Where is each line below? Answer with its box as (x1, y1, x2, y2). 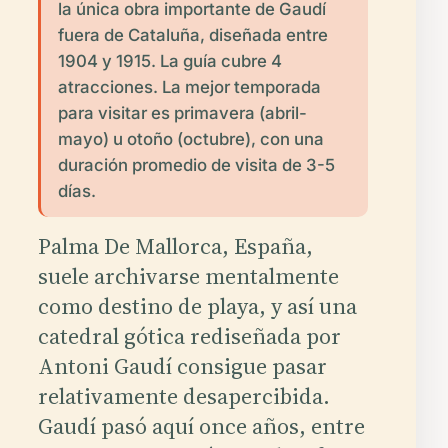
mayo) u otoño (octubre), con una (57, 128, 324, 149)
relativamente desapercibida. (37, 380, 330, 411)
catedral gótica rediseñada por (37, 320, 341, 351)
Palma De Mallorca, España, (37, 230, 313, 261)
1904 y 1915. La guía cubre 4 (57, 50, 282, 71)
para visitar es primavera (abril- (57, 102, 307, 123)
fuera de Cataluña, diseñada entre (57, 24, 328, 45)
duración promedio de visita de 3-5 (57, 154, 335, 175)
